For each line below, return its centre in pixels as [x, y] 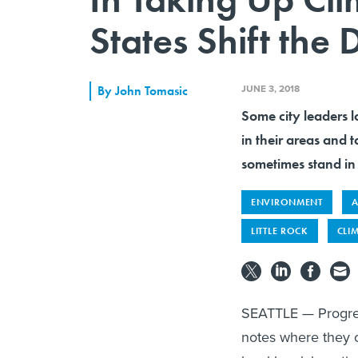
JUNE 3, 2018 [270, 88]
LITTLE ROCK [280, 231]
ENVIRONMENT [287, 202]
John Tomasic [151, 90]
